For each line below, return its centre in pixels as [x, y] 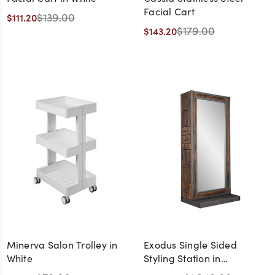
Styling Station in [182, 258]
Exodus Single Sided [190, 245]
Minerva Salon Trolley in [62, 245]
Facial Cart [169, 11]
